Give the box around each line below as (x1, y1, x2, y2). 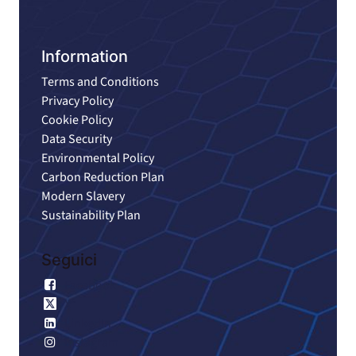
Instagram (64, 334, 118, 352)
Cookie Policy (41, 111, 114, 130)
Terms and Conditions (41, 73, 160, 91)
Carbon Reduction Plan (41, 168, 165, 187)
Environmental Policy (41, 149, 155, 168)
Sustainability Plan (41, 207, 141, 225)
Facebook (64, 277, 116, 295)
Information (41, 47, 129, 67)
